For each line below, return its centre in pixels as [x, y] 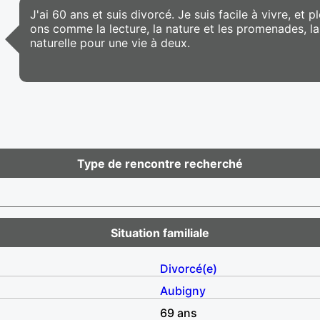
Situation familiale [160, 232]
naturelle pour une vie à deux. [110, 42]
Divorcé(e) [189, 268]
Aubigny [183, 290]
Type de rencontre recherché [160, 163]
